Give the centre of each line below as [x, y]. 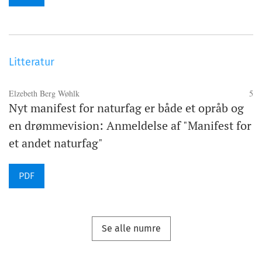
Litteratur [32, 62]
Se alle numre [131, 229]
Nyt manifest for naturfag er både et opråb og [126, 108]
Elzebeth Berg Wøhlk [44, 94]
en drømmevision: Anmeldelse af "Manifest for [130, 126]
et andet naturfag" [56, 143]
